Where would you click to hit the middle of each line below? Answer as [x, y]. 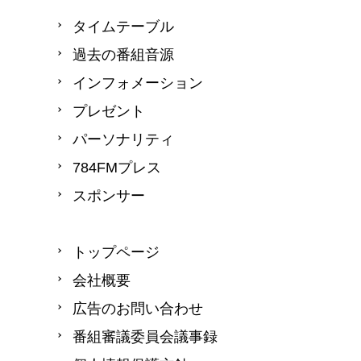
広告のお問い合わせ [138, 308]
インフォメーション [138, 83]
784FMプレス [117, 167]
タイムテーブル [123, 26]
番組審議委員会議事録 [145, 336]
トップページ [116, 252]
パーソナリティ [123, 139]
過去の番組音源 [123, 54]
